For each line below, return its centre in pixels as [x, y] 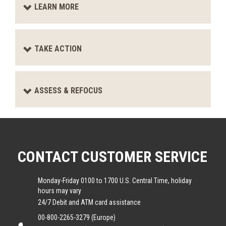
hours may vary [60, 191]
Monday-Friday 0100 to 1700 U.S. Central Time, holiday [115, 181]
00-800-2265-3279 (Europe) [77, 217]
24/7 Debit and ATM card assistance [89, 202]
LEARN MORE [56, 7]
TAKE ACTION [58, 49]
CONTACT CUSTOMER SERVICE [112, 157]
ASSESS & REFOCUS [68, 91]
